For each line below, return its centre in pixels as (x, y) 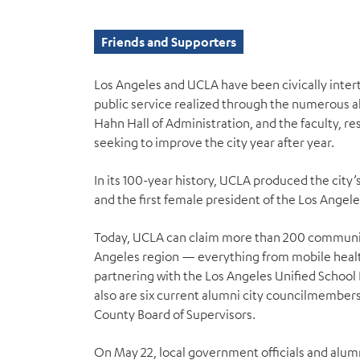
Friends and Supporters (169, 42)
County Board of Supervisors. (175, 314)
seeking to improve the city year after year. (214, 142)
